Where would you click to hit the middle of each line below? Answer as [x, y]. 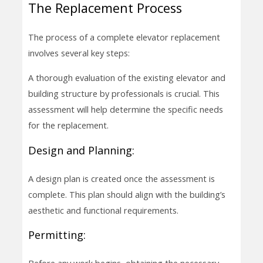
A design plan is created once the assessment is [121, 178]
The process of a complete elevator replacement [124, 37]
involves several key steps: [79, 53]
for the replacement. [68, 125]
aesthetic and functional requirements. [103, 210]
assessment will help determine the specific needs [125, 109]
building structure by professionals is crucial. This [124, 94]
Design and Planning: [81, 150]
